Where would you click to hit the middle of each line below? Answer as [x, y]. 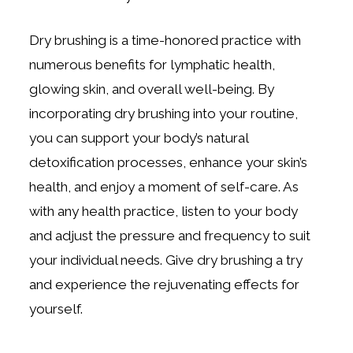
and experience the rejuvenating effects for [165, 285]
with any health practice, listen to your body [164, 212]
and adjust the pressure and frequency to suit [170, 236]
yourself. [56, 309]
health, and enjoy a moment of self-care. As [164, 187]
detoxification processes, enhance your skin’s [169, 163]
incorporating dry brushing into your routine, [164, 114]
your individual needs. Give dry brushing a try [166, 260]
